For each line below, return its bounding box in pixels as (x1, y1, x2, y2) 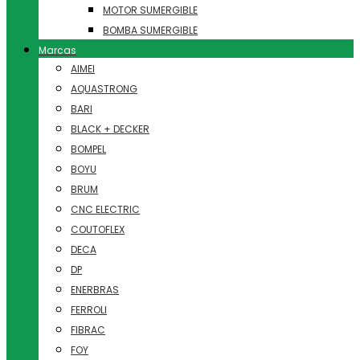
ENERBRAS (71, 283, 119, 297)
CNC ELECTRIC (71, 202, 140, 216)
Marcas (39, 43, 76, 57)
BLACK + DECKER (71, 122, 149, 136)
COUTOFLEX (71, 223, 125, 236)
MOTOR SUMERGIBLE (103, 3, 198, 17)
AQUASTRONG (71, 82, 137, 96)
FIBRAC (71, 323, 105, 337)
